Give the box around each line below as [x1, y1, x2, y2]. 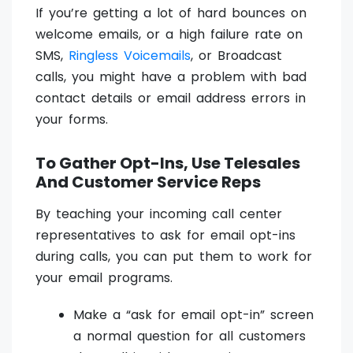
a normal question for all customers [73, 327, 306, 346]
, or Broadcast [191, 46, 282, 65]
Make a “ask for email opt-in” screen [73, 306, 314, 325]
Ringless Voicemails [69, 46, 191, 65]
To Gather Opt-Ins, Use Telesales [35, 152, 300, 175]
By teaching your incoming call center [35, 205, 282, 224]
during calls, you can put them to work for [35, 247, 312, 266]
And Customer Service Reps [35, 171, 261, 194]
